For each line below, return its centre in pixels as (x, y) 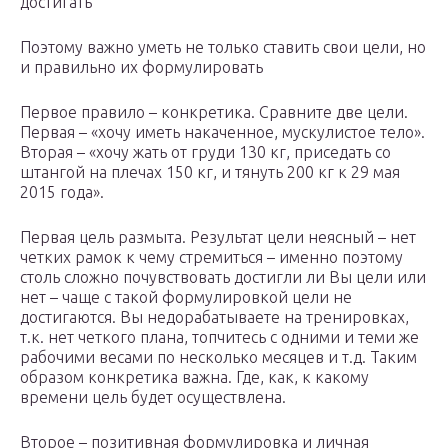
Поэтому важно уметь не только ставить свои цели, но (223, 47)
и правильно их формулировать (141, 67)
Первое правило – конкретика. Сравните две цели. (214, 112)
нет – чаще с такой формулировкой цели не (186, 297)
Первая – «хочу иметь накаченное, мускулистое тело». (222, 132)
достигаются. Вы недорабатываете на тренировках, (214, 317)
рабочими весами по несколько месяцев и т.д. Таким (218, 357)
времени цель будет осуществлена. (153, 397)
